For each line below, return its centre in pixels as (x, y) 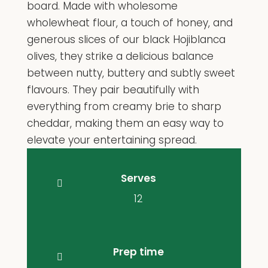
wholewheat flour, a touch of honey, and (130, 22)
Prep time (138, 252)
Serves (138, 178)
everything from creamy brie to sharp (124, 106)
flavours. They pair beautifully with (113, 89)
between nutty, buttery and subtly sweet (131, 73)
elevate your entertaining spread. (112, 140)
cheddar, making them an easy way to (125, 123)
